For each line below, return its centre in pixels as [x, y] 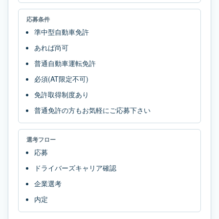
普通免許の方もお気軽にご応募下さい [92, 110]
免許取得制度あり [62, 94]
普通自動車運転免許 [65, 63]
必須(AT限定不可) [61, 79]
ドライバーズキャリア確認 [75, 168]
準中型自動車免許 [62, 32]
